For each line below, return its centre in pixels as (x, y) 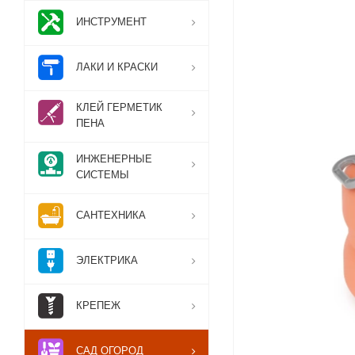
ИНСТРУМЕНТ (111, 22)
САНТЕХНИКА (111, 215)
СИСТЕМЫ (103, 175)
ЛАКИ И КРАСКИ (117, 67)
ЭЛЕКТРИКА (107, 260)
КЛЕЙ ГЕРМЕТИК (119, 107)
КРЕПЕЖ (98, 305)
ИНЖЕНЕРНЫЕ (114, 159)
